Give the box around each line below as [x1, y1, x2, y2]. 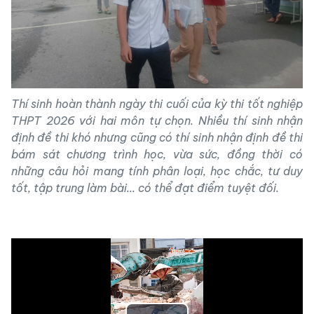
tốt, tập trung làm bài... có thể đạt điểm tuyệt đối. [11, 180, 279, 195]
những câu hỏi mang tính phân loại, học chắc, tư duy [11, 163, 303, 178]
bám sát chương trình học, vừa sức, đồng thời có [11, 146, 303, 161]
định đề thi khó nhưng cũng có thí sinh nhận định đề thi [11, 130, 303, 144]
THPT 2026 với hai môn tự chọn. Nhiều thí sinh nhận [11, 113, 303, 128]
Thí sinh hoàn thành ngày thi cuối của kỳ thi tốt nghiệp [11, 96, 303, 111]
